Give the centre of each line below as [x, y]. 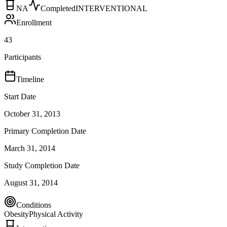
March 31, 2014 [30, 148]
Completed [58, 8]
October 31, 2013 [32, 113]
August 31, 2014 [31, 182]
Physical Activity [56, 214]
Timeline [30, 79]
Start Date [20, 96]
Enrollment [34, 22]
